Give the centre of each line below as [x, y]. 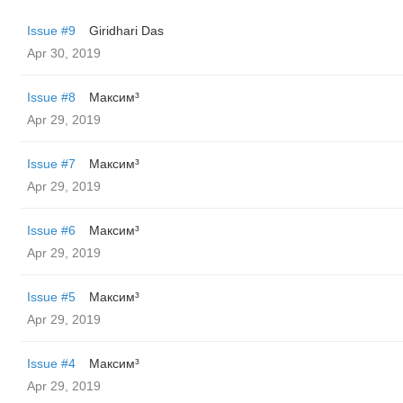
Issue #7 [51, 164]
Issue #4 [51, 363]
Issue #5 [51, 297]
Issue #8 [51, 97]
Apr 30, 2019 [64, 53]
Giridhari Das [126, 31]
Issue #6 [51, 230]
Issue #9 [51, 31]
